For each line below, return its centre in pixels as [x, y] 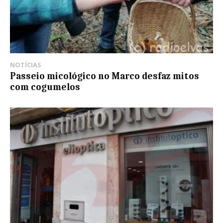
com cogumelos [45, 87]
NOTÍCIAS [26, 65]
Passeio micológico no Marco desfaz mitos [105, 76]
